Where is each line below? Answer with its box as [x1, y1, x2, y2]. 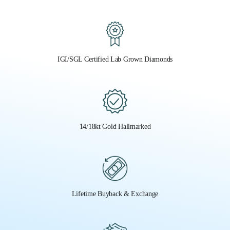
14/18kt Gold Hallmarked [79, 122, 151, 130]
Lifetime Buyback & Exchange [71, 189, 159, 198]
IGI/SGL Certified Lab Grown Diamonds [57, 55, 172, 63]
